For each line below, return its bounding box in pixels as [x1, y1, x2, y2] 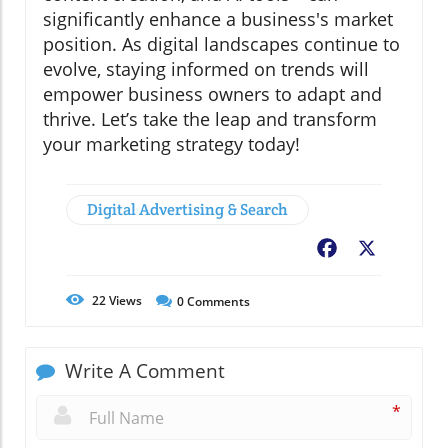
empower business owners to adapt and [43, 82, 382, 107]
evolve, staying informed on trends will [43, 57, 369, 82]
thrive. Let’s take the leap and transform [43, 107, 377, 132]
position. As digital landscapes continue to [43, 32, 400, 57]
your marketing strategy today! [43, 132, 300, 157]
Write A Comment [60, 358, 225, 385]
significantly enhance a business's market [43, 7, 393, 32]
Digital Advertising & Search [87, 199, 288, 221]
